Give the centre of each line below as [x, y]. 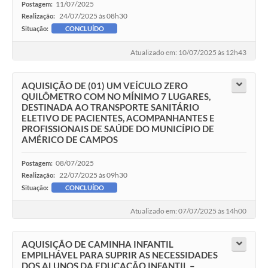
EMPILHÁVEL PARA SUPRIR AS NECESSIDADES [120, 255]
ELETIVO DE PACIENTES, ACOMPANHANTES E [118, 118]
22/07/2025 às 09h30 [93, 175]
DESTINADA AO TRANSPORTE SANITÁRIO [110, 107]
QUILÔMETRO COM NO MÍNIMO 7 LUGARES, [116, 96]
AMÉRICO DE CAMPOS [70, 139]
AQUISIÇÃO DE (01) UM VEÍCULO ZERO [105, 85]
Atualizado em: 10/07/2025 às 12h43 [188, 52]
